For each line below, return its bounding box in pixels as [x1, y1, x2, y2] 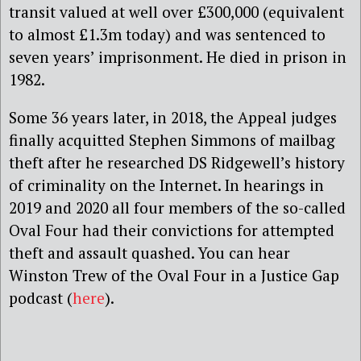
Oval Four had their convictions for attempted [9, 219, 334, 240]
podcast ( [9, 287, 73, 308]
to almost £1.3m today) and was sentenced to [9, 23, 326, 44]
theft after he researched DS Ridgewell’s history [9, 151, 345, 172]
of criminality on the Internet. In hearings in [9, 174, 324, 195]
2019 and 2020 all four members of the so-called [9, 197, 346, 218]
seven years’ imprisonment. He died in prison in [9, 46, 346, 67]
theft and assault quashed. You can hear [9, 242, 290, 263]
